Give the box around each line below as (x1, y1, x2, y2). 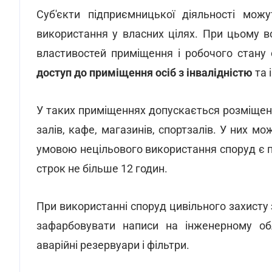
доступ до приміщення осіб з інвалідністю (36, 66, 255, 79)
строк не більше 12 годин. (36, 162, 168, 175)
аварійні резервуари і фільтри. (36, 239, 189, 251)
